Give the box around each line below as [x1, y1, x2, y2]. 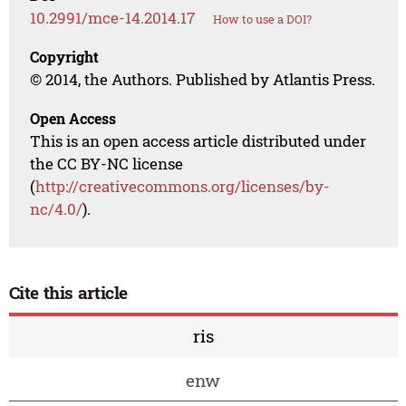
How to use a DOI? [213, 11, 313, 28]
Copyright [30, 47, 100, 67]
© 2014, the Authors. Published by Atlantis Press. [30, 69, 376, 91]
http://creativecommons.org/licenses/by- [35, 176, 331, 198]
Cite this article [8, 281, 129, 304]
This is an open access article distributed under [30, 130, 367, 152]
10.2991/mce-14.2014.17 [30, 7, 196, 29]
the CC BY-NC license [30, 153, 184, 175]
